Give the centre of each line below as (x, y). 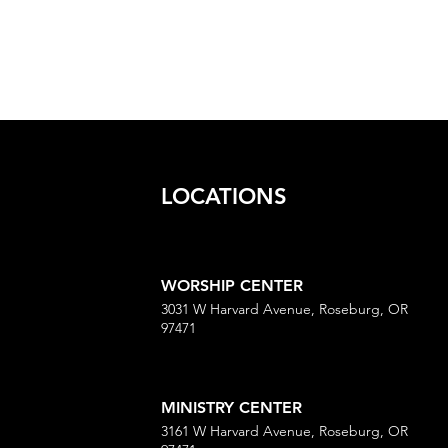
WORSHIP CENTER (232, 285)
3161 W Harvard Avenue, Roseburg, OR (284, 431)
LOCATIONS (224, 196)
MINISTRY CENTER (231, 407)
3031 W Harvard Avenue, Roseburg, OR (284, 309)
